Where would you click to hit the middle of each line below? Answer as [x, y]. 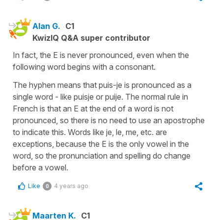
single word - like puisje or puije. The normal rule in [100, 96]
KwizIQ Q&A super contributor [91, 38]
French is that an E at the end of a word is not [93, 108]
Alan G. [46, 26]
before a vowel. [41, 167]
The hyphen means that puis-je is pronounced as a [102, 85]
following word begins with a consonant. [84, 67]
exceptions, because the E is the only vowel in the [101, 144]
